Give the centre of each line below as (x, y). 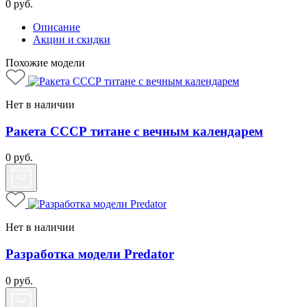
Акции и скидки (72, 39)
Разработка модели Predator (90, 254)
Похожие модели (45, 62)
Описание (57, 27)
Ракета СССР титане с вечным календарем (134, 131)
